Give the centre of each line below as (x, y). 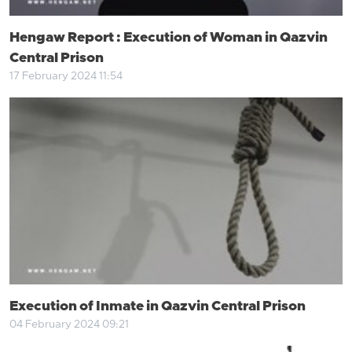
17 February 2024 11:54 (66, 76)
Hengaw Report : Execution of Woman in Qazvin (169, 38)
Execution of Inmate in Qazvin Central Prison (158, 307)
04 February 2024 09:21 (69, 325)
